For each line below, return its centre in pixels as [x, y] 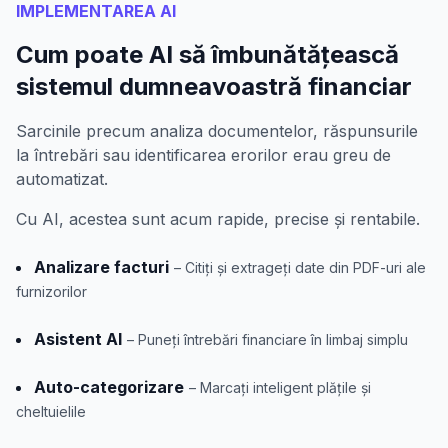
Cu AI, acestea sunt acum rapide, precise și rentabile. [218, 219]
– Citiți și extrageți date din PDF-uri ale [300, 268]
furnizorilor [51, 292]
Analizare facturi [101, 267]
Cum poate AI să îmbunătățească [207, 55]
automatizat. [62, 179]
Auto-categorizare [109, 387]
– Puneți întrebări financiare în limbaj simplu [267, 340]
